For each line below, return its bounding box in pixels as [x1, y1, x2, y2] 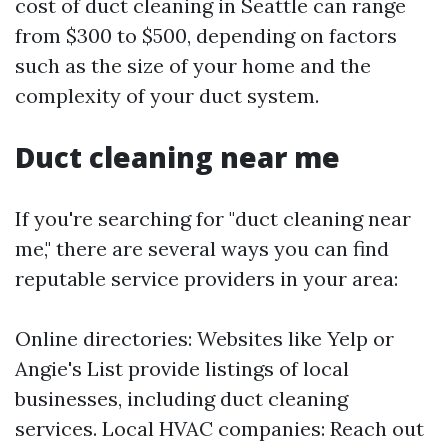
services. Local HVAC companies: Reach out [15, 416, 424, 441]
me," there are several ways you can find [15, 236, 389, 261]
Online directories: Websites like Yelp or [15, 326, 394, 351]
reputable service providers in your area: [15, 266, 398, 291]
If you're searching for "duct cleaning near [15, 206, 411, 231]
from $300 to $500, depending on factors [15, 23, 397, 48]
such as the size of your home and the [15, 53, 371, 78]
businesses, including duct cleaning [15, 386, 348, 411]
